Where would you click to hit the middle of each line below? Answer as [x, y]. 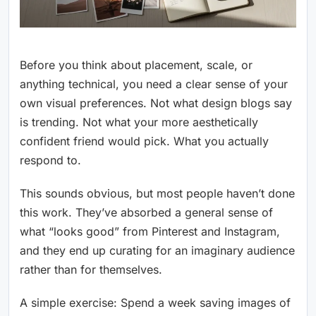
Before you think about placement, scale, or [136, 65]
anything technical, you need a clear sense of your [154, 84]
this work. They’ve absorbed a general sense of [146, 212]
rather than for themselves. [91, 269]
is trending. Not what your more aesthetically [139, 122]
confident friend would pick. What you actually [144, 141]
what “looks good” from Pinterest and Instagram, [150, 231]
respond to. [50, 160]
